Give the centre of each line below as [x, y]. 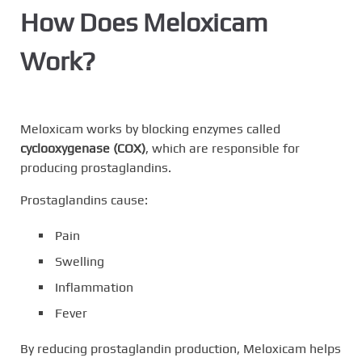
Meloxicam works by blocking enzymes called [150, 129]
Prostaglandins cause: [84, 200]
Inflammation [94, 288]
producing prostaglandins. [96, 168]
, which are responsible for [223, 149]
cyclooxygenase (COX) [83, 149]
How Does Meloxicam [144, 23]
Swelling [80, 262]
